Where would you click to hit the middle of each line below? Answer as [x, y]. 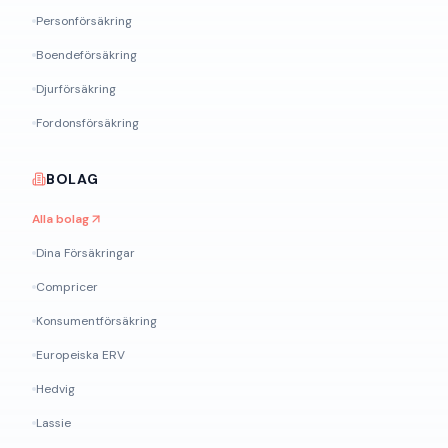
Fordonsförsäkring [87, 123]
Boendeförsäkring [86, 55]
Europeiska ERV [80, 355]
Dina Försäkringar [85, 253]
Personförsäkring [84, 21]
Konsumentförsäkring [96, 321]
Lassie [53, 423]
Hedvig [55, 389]
